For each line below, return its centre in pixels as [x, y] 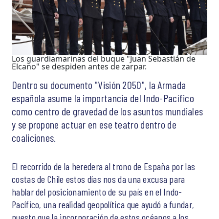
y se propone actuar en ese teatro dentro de [94, 124]
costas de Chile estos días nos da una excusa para [99, 179]
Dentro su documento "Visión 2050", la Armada [99, 84]
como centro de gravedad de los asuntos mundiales [108, 111]
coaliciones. [34, 137]
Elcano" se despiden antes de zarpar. [79, 66]
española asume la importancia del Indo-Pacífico [103, 98]
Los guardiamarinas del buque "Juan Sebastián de [104, 58]
